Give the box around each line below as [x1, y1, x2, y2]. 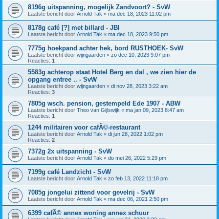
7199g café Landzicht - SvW [28, 168, 111, 175]
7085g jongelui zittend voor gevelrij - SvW [28, 189, 154, 196]
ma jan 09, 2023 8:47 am [126, 107, 184, 113]
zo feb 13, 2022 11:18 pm [108, 175, 168, 181]
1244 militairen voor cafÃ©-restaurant [28, 124, 140, 131]
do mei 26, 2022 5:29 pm [108, 155, 166, 161]
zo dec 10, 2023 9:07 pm [111, 52, 170, 58]
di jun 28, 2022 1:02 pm [108, 131, 163, 137]
